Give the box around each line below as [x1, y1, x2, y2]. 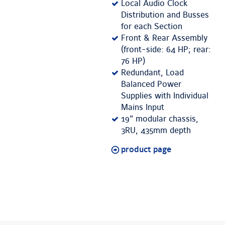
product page [121, 145, 172, 155]
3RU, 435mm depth [121, 126, 191, 136]
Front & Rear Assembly [121, 33, 208, 44]
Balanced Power [121, 79, 182, 90]
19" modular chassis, [121, 114, 199, 125]
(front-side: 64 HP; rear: [121, 45, 211, 55]
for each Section [121, 22, 183, 32]
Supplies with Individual [121, 91, 209, 101]
